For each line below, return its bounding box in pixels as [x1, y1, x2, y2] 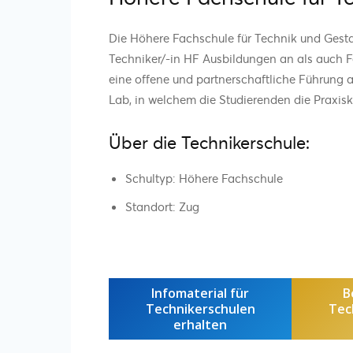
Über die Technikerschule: [109, 130, 310, 154]
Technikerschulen [145, 299, 255, 318]
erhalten [173, 315, 227, 333]
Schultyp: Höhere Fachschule [125, 169, 283, 186]
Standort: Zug [125, 198, 199, 214]
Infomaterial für [151, 284, 249, 302]
